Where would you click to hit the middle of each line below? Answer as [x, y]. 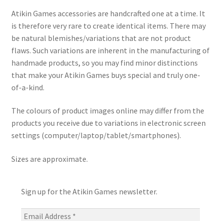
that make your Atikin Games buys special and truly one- [106, 75]
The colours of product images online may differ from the [108, 111]
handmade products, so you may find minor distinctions [104, 62]
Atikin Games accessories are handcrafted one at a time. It [108, 13]
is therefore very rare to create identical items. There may [108, 25]
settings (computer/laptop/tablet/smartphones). [96, 135]
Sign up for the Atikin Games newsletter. [89, 192]
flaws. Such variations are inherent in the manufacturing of [110, 50]
